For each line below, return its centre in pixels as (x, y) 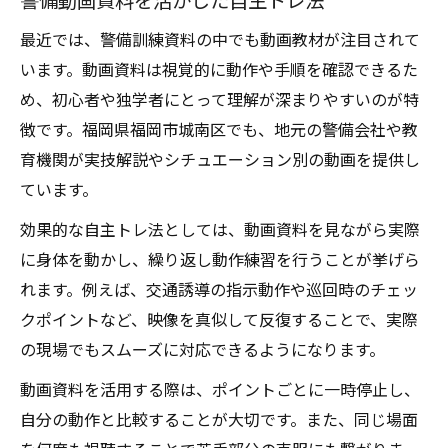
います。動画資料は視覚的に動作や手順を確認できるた (219, 69)
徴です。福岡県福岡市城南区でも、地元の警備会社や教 (219, 129)
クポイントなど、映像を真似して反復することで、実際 (219, 319)
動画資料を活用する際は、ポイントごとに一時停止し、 (220, 389)
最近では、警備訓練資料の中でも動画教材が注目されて (220, 39)
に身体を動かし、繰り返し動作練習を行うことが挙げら (220, 259)
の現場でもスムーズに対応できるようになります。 (202, 349)
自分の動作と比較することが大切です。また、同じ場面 (219, 419)
